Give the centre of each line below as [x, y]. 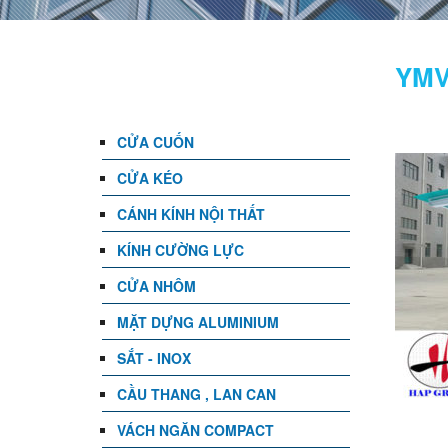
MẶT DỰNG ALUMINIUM [198, 322]
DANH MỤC [193, 76]
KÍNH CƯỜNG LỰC [180, 250]
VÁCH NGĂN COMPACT [195, 430]
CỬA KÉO [150, 178]
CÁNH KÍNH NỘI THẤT [191, 214]
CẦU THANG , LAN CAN [196, 394]
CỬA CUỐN [155, 142]
